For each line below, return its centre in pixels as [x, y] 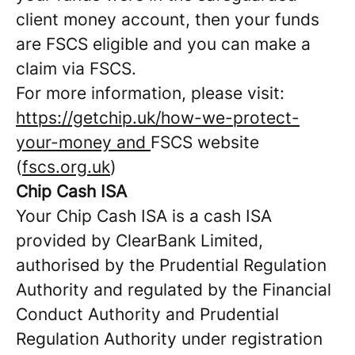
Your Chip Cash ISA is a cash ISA [144, 216]
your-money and [83, 142]
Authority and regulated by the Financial [174, 290]
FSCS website [205, 142]
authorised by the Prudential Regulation [171, 265]
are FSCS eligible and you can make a [163, 44]
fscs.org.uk [66, 167]
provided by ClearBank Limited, [139, 240]
